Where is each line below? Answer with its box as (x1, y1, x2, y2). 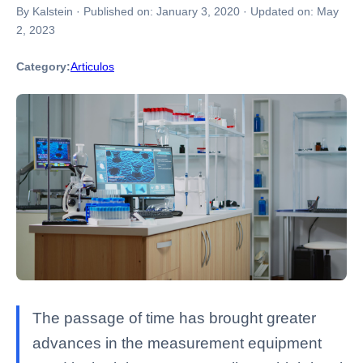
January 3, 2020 (156, 5, 240, 18)
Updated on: (250, 5, 317, 18)
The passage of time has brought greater (32, 309, 316, 327)
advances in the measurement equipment (32, 334, 322, 352)
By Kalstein (16, 5, 73, 18)
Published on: (83, 5, 156, 18)
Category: (16, 60, 70, 73)
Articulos (70, 60, 114, 73)
